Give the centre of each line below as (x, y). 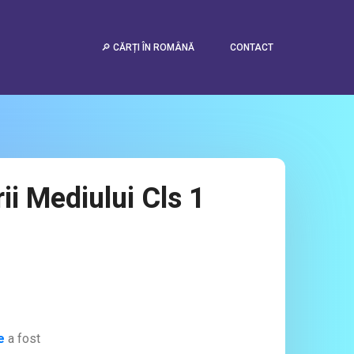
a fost (23, 339)
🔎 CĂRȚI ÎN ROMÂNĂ (148, 47)
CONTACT (252, 47)
